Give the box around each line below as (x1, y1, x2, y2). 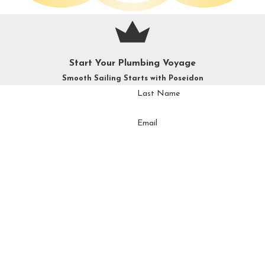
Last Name (137, 89, 180, 98)
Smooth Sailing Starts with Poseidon (62, 75, 203, 83)
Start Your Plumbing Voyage (69, 59, 196, 69)
